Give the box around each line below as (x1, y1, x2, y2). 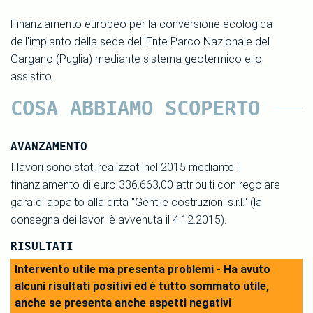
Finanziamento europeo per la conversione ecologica (10, 17, 272, 31)
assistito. (10, 69, 54, 83)
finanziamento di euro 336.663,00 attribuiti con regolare (10, 177, 280, 191)
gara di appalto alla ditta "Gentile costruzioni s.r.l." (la (10, 195, 262, 209)
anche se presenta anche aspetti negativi (15, 296, 231, 310)
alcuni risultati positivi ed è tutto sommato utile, (15, 279, 269, 293)
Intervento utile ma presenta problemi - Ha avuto (15, 262, 270, 276)
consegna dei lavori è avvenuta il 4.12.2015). (10, 212, 226, 226)
